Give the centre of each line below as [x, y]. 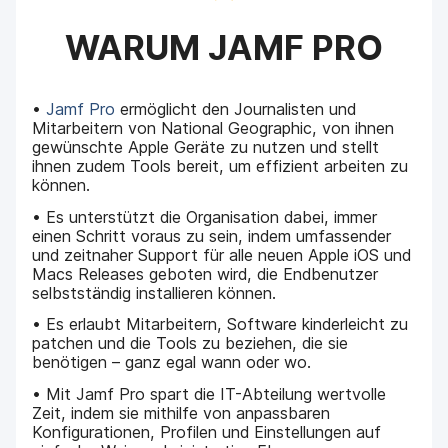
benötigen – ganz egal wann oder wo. [172, 362]
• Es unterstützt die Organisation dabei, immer [205, 216]
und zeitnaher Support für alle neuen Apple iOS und [222, 254]
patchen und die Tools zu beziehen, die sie [190, 343]
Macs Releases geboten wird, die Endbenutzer [205, 273]
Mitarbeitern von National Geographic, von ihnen [213, 128]
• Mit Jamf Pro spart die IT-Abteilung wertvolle [209, 393]
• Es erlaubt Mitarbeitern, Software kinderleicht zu [220, 324]
